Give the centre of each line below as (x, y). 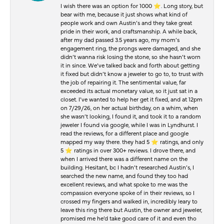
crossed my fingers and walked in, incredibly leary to (129, 201)
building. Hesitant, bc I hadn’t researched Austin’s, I (127, 167)
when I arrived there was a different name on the (124, 158)
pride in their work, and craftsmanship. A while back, (129, 31)
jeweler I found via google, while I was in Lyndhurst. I (129, 124)
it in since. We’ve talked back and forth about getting (130, 65)
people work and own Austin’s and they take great (126, 22)
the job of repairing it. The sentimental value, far (123, 82)
